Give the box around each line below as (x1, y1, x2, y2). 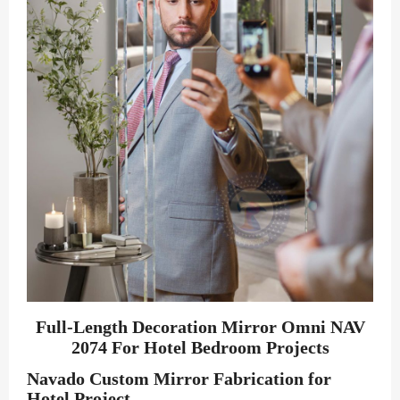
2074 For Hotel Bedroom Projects (71, 337, 329, 358)
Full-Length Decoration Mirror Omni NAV (35, 317, 365, 337)
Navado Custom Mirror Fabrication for (27, 369, 331, 389)
